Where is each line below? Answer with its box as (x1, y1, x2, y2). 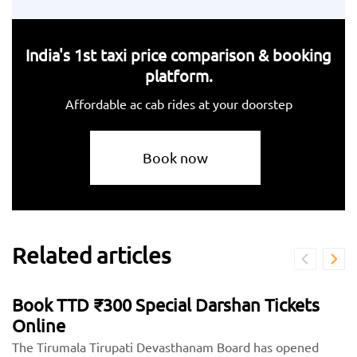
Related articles (12, 242, 171, 269)
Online (12, 315, 65, 336)
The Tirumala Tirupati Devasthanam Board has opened (12, 339, 319, 355)
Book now (143, 149, 208, 167)
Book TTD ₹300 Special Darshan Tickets (12, 294, 320, 316)
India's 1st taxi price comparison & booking (25, 45, 331, 65)
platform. (144, 65, 213, 86)
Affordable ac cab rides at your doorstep (65, 96, 292, 112)
